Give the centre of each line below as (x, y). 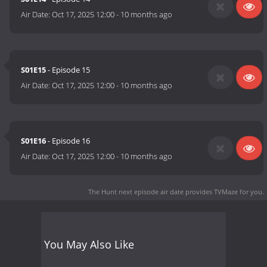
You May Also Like (89, 244)
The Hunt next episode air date (136, 191)
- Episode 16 (68, 141)
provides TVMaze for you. (224, 191)
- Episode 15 (68, 70)
